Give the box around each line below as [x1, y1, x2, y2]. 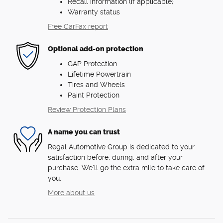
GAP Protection [68, 59, 117, 68]
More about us [48, 188, 95, 197]
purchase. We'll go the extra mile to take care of [48, 163, 205, 172]
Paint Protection [68, 91, 119, 99]
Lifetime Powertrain [68, 70, 131, 78]
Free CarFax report [48, 22, 108, 30]
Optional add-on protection [48, 45, 143, 54]
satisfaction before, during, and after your [48, 153, 183, 161]
